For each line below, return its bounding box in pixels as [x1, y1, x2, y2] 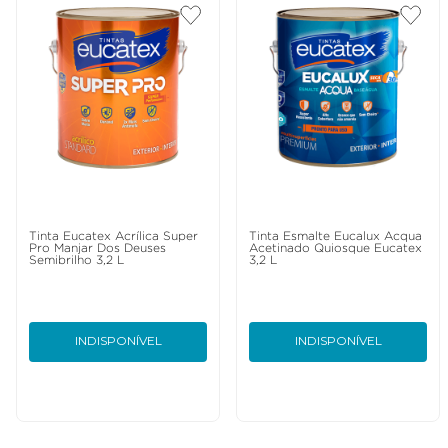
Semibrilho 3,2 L [29, 255, 124, 266]
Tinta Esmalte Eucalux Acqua [249, 231, 422, 242]
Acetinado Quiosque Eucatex [249, 243, 422, 254]
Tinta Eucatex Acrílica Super [29, 231, 198, 242]
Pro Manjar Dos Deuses [29, 243, 166, 254]
